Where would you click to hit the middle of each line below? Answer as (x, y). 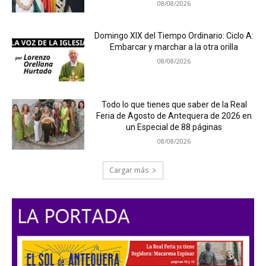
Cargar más (129, 170)
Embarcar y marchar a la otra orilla (174, 47)
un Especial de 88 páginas (174, 127)
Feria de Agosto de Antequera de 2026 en (174, 115)
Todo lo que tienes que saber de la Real (174, 104)
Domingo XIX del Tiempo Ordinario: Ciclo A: (174, 35)
